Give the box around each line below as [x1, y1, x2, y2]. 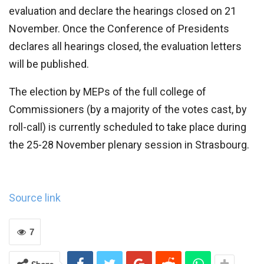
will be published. [9, 58, 89, 70]
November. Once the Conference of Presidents [9, 22, 229, 35]
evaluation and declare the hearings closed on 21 [9, 5, 236, 17]
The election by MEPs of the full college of [9, 85, 206, 98]
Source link [9, 192, 61, 204]
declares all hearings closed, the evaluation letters [9, 40, 242, 52]
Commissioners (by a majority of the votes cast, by [9, 103, 247, 115]
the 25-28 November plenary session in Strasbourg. [9, 138, 249, 151]
